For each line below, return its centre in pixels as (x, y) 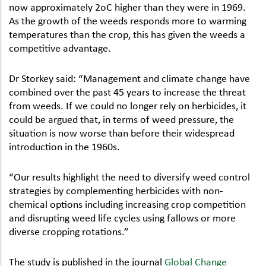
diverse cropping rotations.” (69, 231)
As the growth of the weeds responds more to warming (128, 20)
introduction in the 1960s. (64, 146)
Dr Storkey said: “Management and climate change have (129, 77)
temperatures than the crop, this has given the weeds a (127, 34)
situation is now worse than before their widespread (122, 132)
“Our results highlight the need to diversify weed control (129, 176)
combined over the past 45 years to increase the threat (127, 91)
